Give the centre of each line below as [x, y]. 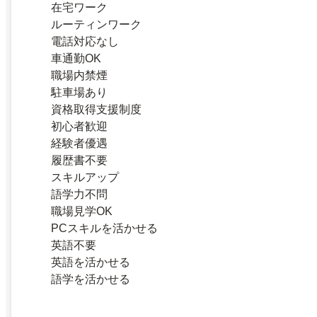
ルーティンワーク [96, 25]
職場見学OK [82, 212]
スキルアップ [85, 178]
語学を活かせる [91, 279]
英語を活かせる [91, 263]
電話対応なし [85, 42]
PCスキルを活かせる [104, 229]
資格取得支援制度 [96, 110]
